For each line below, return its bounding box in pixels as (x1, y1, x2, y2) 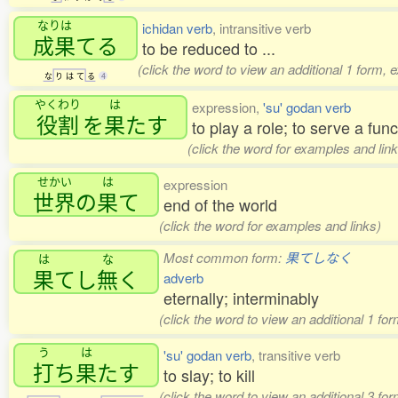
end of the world (163, 193, 277, 217)
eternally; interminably (163, 286, 319, 310)
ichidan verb (142, 19, 212, 38)
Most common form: (163, 248, 285, 267)
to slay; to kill (163, 363, 255, 387)
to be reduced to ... (142, 36, 275, 60)
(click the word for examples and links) (158, 216, 381, 235)
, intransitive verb (212, 19, 311, 38)
